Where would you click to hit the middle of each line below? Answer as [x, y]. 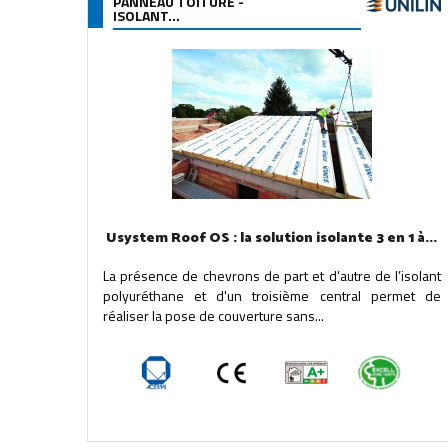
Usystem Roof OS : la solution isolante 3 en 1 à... [272, 238]
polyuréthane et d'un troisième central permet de [272, 295]
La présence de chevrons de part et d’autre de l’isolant [272, 275]
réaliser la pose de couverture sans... [213, 315]
